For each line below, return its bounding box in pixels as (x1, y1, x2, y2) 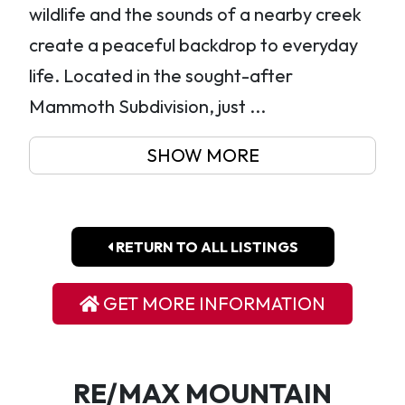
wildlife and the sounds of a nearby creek (29, 3, 363, 25)
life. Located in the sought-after (29, 64, 294, 87)
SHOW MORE (146, 144, 259, 166)
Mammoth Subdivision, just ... (29, 95, 267, 118)
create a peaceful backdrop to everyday (29, 33, 359, 56)
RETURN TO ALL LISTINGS (112, 238, 298, 256)
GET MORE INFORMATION (99, 292, 326, 315)
